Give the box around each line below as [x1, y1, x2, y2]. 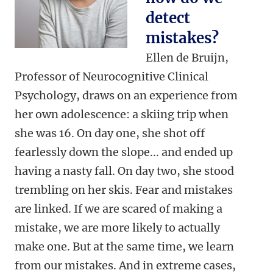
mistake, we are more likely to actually [15, 221, 220, 235]
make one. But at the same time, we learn [15, 239, 234, 254]
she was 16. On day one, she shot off [15, 126, 205, 141]
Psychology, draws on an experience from [15, 88, 238, 103]
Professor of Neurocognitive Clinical [15, 69, 208, 84]
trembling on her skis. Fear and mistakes [15, 183, 233, 197]
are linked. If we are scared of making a [15, 202, 222, 216]
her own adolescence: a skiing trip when [15, 107, 229, 122]
